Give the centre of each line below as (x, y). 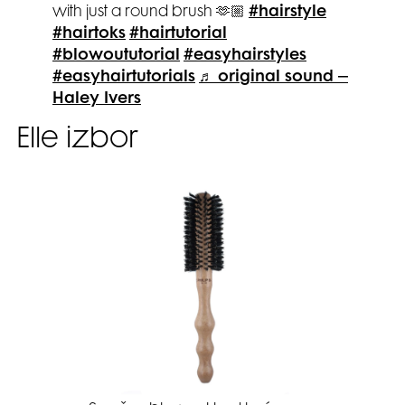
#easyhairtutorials (124, 78)
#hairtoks (89, 35)
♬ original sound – (273, 78)
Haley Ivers (97, 100)
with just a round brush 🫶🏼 (151, 13)
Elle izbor (77, 141)
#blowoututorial (116, 57)
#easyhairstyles (245, 57)
